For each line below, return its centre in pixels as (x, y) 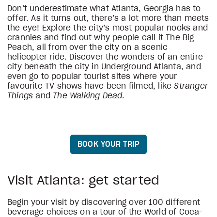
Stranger (191, 86)
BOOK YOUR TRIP (108, 144)
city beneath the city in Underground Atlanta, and (104, 67)
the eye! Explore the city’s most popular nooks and (108, 28)
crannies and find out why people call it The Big (101, 38)
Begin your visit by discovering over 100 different (104, 202)
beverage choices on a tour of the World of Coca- (105, 212)
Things (20, 96)
